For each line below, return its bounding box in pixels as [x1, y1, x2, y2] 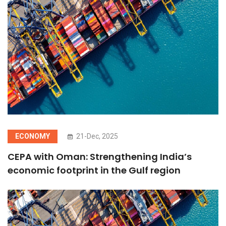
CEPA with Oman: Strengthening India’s [8, 150, 192, 163]
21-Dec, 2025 [75, 132, 118, 140]
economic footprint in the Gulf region [8, 163, 181, 177]
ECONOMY [15, 132, 50, 140]
